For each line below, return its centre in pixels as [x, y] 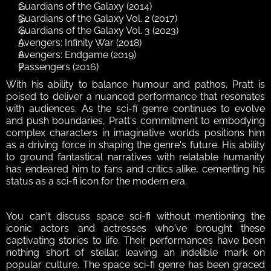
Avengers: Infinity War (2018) [80, 43]
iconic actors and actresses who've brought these [135, 229]
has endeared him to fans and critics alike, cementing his [135, 169]
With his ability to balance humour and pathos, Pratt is [135, 85]
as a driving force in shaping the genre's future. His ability [135, 145]
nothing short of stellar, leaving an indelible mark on [135, 253]
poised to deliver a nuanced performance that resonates [135, 97]
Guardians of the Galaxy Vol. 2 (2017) [98, 19]
